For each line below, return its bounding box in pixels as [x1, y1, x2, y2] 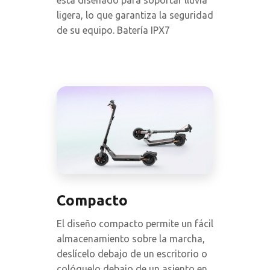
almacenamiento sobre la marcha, [57, 233, 205, 245]
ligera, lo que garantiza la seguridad [57, 10, 213, 21]
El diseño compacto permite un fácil [57, 218, 213, 230]
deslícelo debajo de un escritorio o [57, 248, 207, 260]
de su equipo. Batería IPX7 [57, 25, 170, 36]
